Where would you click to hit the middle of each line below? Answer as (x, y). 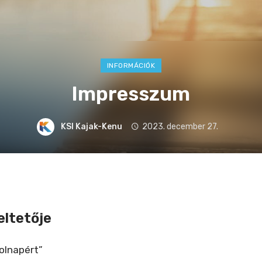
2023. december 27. (180, 126)
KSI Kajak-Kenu (92, 126)
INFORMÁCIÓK (131, 65)
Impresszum (131, 94)
